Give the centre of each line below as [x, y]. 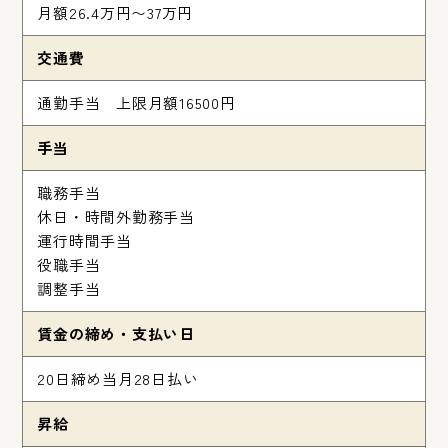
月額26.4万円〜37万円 [115, 13]
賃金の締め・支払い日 [116, 334]
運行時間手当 [84, 241]
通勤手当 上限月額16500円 [136, 103]
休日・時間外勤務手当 [116, 217]
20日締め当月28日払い [118, 379]
